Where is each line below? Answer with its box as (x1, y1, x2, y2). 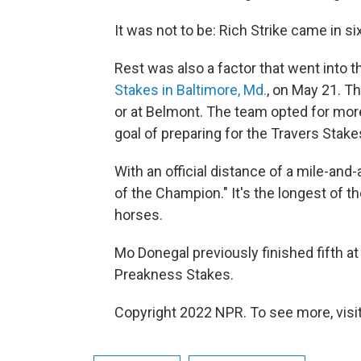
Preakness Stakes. (114, 266, 234, 283)
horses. (114, 206, 163, 223)
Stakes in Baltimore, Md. (114, 81, 267, 98)
